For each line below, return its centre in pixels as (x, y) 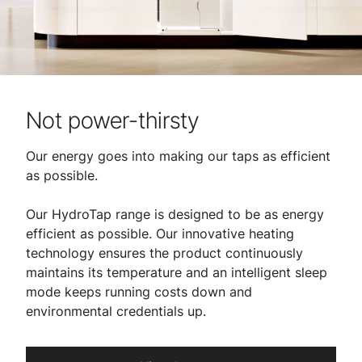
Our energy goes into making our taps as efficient (178, 156)
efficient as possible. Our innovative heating (160, 234)
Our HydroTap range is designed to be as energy (175, 214)
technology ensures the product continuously (164, 253)
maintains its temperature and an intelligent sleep (177, 272)
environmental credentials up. (116, 311)
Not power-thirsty (112, 120)
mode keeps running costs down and (139, 292)
